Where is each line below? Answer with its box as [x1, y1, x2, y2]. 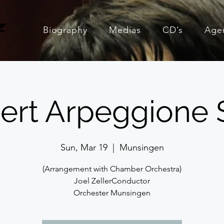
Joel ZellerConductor [74, 176, 150, 185]
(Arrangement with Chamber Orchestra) [42, 164, 181, 173]
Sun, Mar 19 [60, 142, 107, 153]
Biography [42, 24, 87, 35]
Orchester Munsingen [73, 188, 150, 197]
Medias [109, 24, 141, 35]
